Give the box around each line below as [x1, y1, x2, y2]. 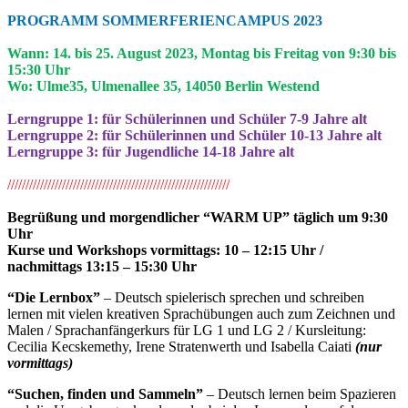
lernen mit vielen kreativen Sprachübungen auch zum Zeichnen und [7, 305, 395, 321]
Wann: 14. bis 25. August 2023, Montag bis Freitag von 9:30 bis [7, 45, 396, 61]
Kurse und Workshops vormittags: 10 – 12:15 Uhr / [7, 241, 323, 258]
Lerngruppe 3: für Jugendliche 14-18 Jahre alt [7, 143, 294, 159]
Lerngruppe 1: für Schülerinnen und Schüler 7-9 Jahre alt [7, 110, 367, 127]
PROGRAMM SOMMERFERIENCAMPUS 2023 [7, 12, 322, 28]
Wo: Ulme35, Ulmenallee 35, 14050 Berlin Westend [7, 77, 320, 94]
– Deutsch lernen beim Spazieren [207, 385, 396, 402]
